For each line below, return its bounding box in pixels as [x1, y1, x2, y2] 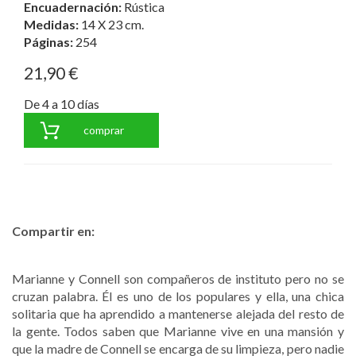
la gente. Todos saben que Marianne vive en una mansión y [12, 323, 344, 339]
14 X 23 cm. [81, 16, 144, 32]
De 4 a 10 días [24, 95, 99, 111]
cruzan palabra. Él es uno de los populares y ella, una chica [12, 288, 344, 304]
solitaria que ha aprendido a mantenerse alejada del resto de [12, 305, 344, 321]
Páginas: [24, 33, 75, 49]
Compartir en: [12, 222, 95, 238]
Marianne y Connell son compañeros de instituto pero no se [12, 270, 344, 286]
